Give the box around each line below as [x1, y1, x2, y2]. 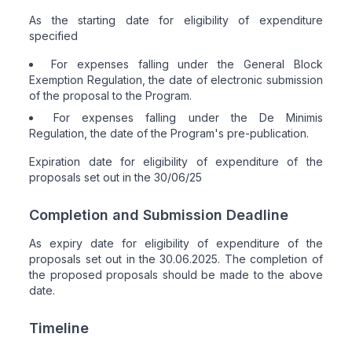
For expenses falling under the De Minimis [53, 111, 323, 124]
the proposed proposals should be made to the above [29, 268, 323, 281]
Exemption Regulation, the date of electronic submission [29, 73, 323, 86]
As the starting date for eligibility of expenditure [29, 13, 323, 27]
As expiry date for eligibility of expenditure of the [29, 236, 323, 250]
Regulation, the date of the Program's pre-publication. [29, 126, 310, 140]
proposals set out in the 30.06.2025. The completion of [29, 252, 323, 266]
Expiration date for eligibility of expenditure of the [29, 155, 323, 168]
